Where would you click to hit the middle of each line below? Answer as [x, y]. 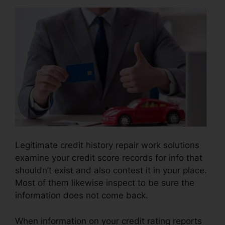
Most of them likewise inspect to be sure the [105, 183]
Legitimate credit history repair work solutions [107, 145]
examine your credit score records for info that [109, 158]
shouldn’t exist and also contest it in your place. [111, 171]
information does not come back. [82, 196]
